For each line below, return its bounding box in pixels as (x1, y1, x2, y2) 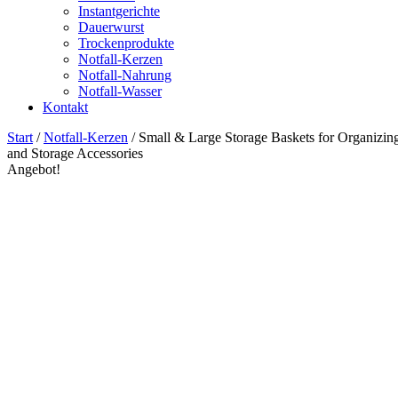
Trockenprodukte (78, 36, 174, 51)
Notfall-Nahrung (78, 68, 171, 83)
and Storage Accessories (7, 146, 143, 161)
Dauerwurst (78, 20, 144, 35)
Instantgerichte (78, 4, 160, 19)
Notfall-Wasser (78, 84, 162, 99)
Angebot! (7, 162, 60, 177)
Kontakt (43, 99, 88, 115)
